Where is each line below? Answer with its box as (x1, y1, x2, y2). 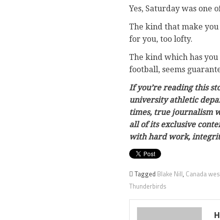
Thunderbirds (129, 181, 166, 191)
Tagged (134, 168, 157, 179)
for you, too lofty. (129, 34, 192, 44)
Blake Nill (157, 168, 183, 179)
